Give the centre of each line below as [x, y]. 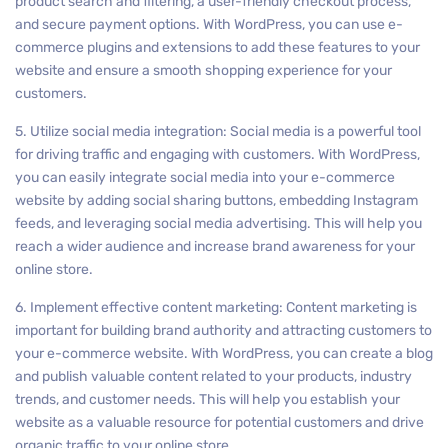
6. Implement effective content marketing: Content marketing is [216, 307]
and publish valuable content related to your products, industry [213, 376]
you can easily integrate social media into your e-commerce [205, 177]
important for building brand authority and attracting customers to [223, 330]
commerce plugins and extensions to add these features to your [217, 47]
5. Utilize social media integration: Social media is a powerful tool [218, 131]
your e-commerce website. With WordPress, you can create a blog [224, 353]
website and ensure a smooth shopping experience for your [203, 70]
